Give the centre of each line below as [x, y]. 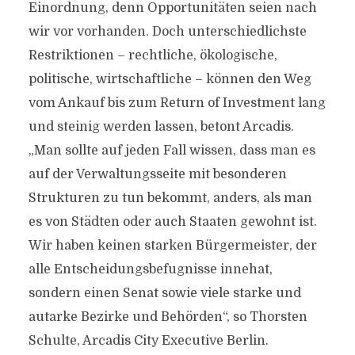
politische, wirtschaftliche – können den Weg [170, 79]
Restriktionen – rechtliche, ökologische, [153, 55]
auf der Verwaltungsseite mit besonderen [157, 174]
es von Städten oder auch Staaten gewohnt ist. [172, 222]
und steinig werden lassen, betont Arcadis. [161, 127]
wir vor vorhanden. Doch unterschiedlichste [167, 32]
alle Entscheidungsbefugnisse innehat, [150, 269]
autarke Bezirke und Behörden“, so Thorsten [168, 317]
